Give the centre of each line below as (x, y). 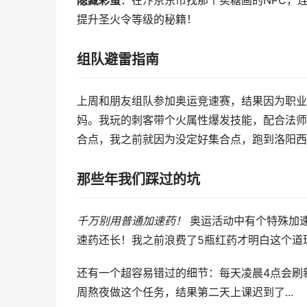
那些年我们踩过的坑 (138, 180)
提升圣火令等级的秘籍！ (137, 20)
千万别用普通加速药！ (132, 221)
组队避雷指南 (118, 60)
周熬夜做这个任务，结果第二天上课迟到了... (185, 292)
